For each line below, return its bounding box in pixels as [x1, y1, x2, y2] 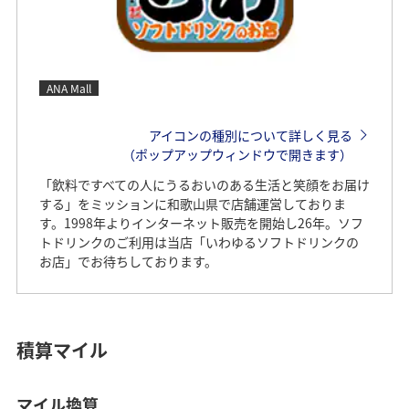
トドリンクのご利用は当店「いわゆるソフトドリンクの [38, 232, 359, 251]
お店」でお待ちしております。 [38, 251, 217, 270]
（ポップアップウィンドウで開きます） [121, 144, 352, 163]
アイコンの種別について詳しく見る [148, 125, 352, 144]
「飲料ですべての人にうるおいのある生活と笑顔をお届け [38, 174, 370, 194]
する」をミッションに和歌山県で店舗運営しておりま [38, 194, 346, 213]
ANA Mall [46, 79, 91, 96]
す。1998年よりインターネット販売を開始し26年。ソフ [38, 213, 363, 232]
